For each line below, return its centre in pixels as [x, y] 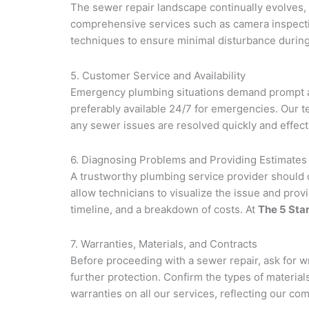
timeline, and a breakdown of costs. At [164, 209]
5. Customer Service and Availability [158, 75]
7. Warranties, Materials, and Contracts [164, 244]
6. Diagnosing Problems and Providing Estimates [189, 159]
